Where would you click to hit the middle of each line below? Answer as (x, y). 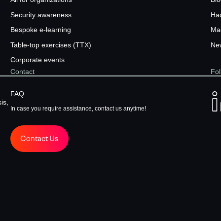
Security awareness (41, 15)
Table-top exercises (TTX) (51, 45)
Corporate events (38, 60)
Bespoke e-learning (41, 30)
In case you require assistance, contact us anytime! (78, 108)
